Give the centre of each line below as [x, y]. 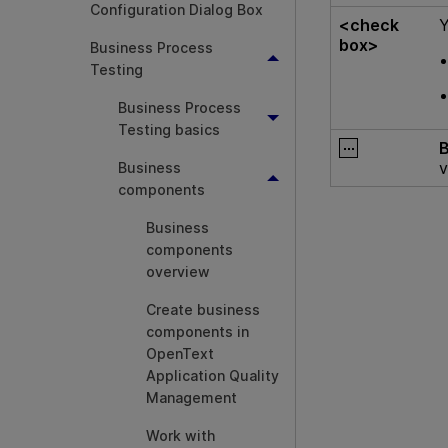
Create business [203, 309]
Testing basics [169, 129]
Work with [180, 435]
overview [178, 271]
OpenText [180, 353]
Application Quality [212, 375]
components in [197, 331]
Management [191, 397]
